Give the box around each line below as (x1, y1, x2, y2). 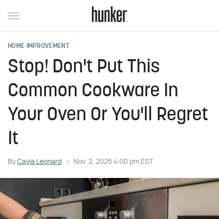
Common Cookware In (8, 82, 178, 101)
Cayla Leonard (17, 158, 62, 165)
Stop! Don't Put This (8, 58, 160, 77)
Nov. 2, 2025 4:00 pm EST (73, 158, 153, 165)
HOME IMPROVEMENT (8, 43, 69, 50)
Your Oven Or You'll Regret (8, 106, 208, 125)
